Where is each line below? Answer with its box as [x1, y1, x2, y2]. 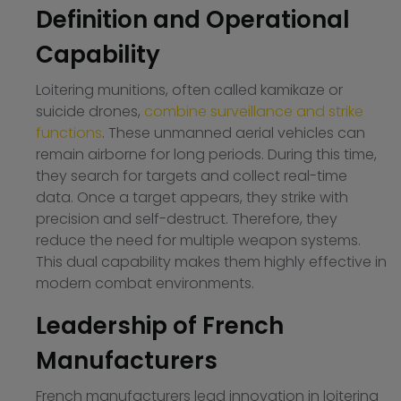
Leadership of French [36, 310, 284, 343]
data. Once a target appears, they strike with [36, 187, 348, 209]
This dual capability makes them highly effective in [36, 252, 387, 273]
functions [36, 123, 102, 144]
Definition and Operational [36, 4, 350, 37]
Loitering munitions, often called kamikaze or [36, 80, 343, 101]
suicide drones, [36, 101, 144, 123]
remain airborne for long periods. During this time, [36, 144, 377, 166]
